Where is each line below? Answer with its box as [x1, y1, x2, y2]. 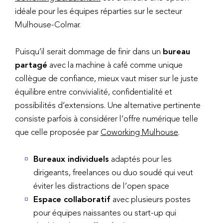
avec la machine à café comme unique [47, 59, 183, 70]
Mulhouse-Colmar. [15, 19, 81, 29]
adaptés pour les [109, 154, 172, 164]
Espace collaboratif [33, 194, 111, 205]
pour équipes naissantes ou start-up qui [33, 208, 176, 218]
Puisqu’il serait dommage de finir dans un [15, 46, 163, 56]
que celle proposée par [15, 126, 101, 137]
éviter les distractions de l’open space [33, 181, 169, 191]
